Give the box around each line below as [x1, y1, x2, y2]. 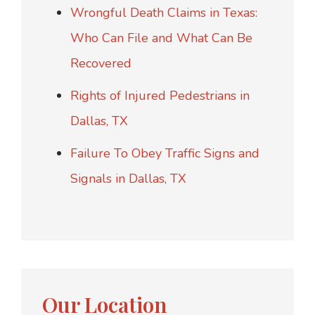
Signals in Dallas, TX [70, 170, 186, 188]
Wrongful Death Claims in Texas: [70, 4, 257, 22]
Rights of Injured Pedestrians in [70, 87, 250, 105]
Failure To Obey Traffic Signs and [70, 145, 259, 162]
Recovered [70, 55, 131, 72]
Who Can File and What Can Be [70, 30, 252, 47]
